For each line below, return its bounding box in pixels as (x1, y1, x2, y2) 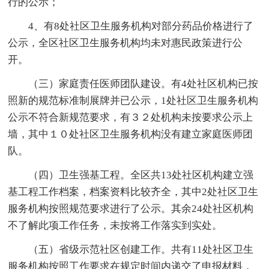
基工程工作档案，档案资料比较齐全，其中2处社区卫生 (8, 186, 259, 198)
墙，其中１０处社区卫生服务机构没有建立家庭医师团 (8, 128, 253, 140)
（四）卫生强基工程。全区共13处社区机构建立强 (8, 169, 254, 181)
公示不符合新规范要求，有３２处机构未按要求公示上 (8, 111, 253, 123)
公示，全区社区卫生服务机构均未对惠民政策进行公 (8, 37, 243, 49)
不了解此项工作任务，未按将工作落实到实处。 (8, 219, 223, 231)
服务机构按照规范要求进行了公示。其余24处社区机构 (8, 202, 254, 214)
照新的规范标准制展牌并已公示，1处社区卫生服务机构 (8, 94, 259, 106)
